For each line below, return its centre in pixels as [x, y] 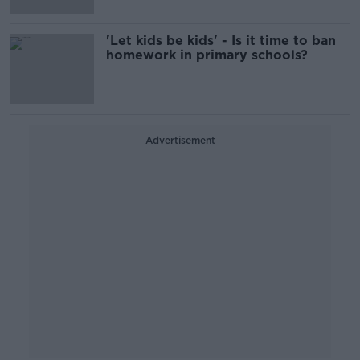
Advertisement [180, 140]
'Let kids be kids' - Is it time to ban [221, 41]
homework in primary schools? [207, 55]
